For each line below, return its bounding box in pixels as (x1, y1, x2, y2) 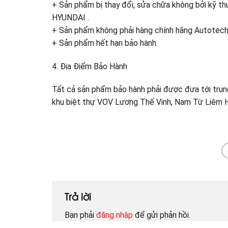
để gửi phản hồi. (133, 210, 190, 220)
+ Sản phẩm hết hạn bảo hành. (52, 38, 158, 48)
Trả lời (65, 189, 94, 203)
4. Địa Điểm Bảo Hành (52, 61, 127, 71)
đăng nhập (96, 210, 133, 220)
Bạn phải (65, 210, 96, 220)
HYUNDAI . (52, 13, 89, 23)
